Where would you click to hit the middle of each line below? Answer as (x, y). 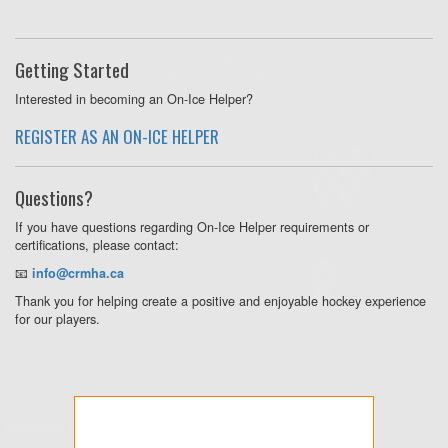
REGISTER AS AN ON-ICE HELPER (117, 136)
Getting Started (72, 69)
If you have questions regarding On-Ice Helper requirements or (192, 226)
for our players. (57, 318)
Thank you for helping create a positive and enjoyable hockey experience (220, 300)
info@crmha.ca (78, 272)
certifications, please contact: (97, 244)
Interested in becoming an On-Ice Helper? (134, 98)
